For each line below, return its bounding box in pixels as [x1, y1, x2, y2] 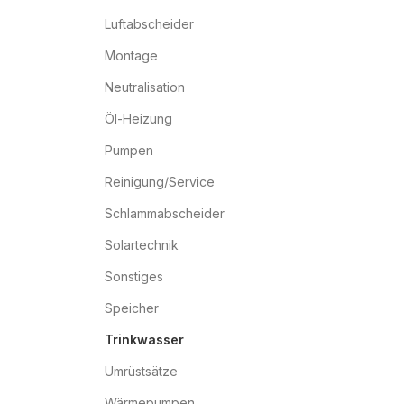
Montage [105, 48, 158, 63]
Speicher [105, 300, 159, 316]
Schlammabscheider [105, 206, 225, 221]
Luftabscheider [105, 16, 194, 32]
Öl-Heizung [105, 111, 172, 126]
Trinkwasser [105, 332, 184, 347]
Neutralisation [105, 79, 185, 95]
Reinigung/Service [105, 174, 215, 189]
